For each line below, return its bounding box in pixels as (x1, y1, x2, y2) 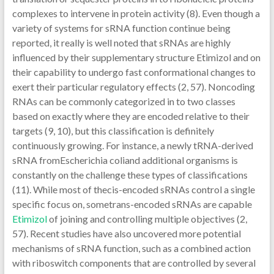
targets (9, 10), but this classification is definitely (12, 125, 214, 136)
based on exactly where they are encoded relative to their (12, 110, 250, 122)
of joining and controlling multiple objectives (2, (46, 213, 247, 224)
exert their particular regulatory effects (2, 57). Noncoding (12, 81, 255, 92)
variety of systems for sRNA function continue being (12, 22, 231, 34)
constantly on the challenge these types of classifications (12, 169, 248, 180)
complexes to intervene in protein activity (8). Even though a (12, 7, 260, 19)
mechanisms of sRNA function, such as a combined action (12, 242, 251, 254)
